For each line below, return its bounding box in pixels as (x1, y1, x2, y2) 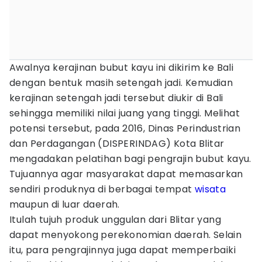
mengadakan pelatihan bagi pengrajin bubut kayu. (9, 152, 251, 166)
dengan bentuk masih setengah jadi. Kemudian (9, 76, 233, 89)
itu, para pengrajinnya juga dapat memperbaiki (9, 243, 236, 257)
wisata (194, 182, 226, 196)
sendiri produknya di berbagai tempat (9, 182, 195, 196)
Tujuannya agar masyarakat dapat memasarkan (9, 167, 243, 181)
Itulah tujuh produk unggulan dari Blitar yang (9, 213, 221, 226)
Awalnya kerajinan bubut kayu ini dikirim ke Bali (9, 61, 234, 74)
